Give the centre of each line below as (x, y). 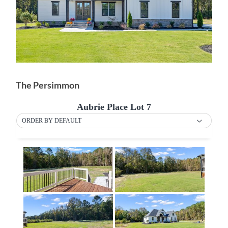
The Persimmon (48, 85)
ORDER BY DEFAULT (52, 120)
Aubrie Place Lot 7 (114, 107)
